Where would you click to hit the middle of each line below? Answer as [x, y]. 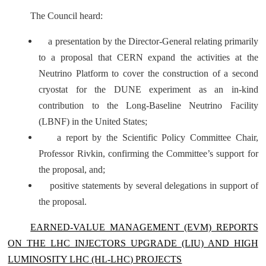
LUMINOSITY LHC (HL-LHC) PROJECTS [95, 259]
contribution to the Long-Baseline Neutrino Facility [148, 105]
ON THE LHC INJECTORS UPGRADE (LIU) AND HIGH [133, 243]
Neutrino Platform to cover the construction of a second [148, 73]
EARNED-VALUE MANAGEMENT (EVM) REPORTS [144, 227]
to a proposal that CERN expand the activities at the [148, 57]
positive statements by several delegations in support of [148, 186]
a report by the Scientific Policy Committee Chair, [148, 137]
